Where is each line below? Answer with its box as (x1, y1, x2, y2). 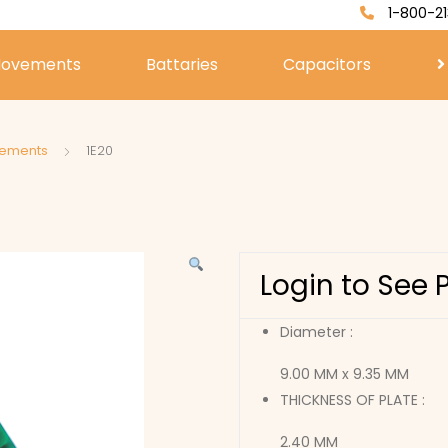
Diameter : (280, 322, 353, 342)
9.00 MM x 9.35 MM (280, 364, 409, 384)
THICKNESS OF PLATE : (280, 390, 425, 410)
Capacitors (283, 53, 372, 76)
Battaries (146, 53, 219, 76)
